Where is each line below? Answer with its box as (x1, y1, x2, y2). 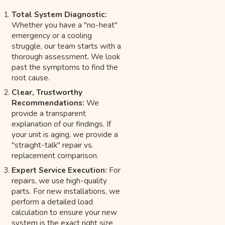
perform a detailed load (12, 196, 93, 207)
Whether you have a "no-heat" (12, 20, 118, 31)
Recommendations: (12, 97, 85, 108)
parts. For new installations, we (12, 185, 121, 196)
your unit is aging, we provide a (12, 129, 119, 140)
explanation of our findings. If (12, 118, 111, 129)
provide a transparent (12, 107, 86, 119)
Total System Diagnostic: (12, 9, 107, 20)
